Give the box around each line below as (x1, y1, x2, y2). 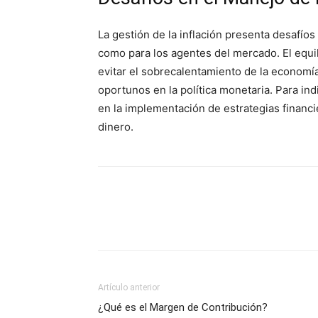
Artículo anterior (98, 283, 160, 292)
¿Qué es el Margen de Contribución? (98, 301, 268, 314)
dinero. (98, 120, 133, 133)
